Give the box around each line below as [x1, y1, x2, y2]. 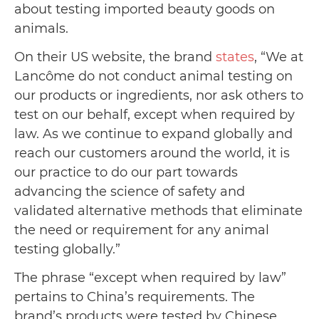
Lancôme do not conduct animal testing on [14, 68, 293, 84]
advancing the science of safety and [14, 183, 245, 199]
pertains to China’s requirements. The [14, 289, 255, 305]
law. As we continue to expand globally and [14, 125, 293, 142]
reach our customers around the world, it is [14, 145, 290, 161]
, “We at [254, 48, 303, 65]
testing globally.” [14, 241, 124, 257]
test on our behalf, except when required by [14, 106, 295, 122]
